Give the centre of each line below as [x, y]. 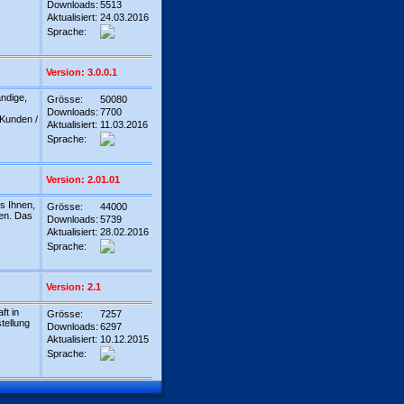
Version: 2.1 [73, 287]
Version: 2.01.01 [83, 179]
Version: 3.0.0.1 [82, 72]
